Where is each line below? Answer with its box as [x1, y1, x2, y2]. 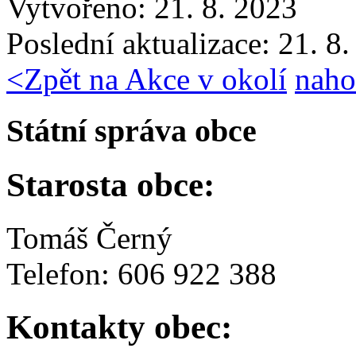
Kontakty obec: [6, 308, 232, 346]
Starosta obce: [6, 165, 215, 203]
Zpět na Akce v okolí [24, 62, 287, 97]
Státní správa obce [6, 112, 257, 149]
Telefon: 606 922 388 [6, 256, 277, 291]
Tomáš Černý [6, 220, 172, 255]
